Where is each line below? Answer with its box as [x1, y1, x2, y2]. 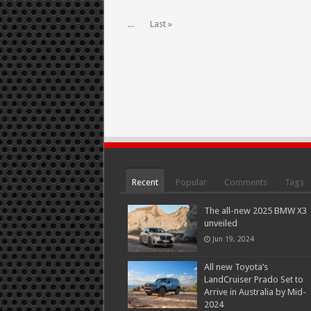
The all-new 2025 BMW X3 [203, 205, 307, 216]
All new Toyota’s [203, 262, 268, 273]
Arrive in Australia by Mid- [203, 287, 306, 298]
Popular [175, 177, 207, 187]
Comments [224, 177, 267, 187]
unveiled [203, 218, 237, 228]
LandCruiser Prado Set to [203, 274, 303, 285]
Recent [131, 177, 158, 187]
